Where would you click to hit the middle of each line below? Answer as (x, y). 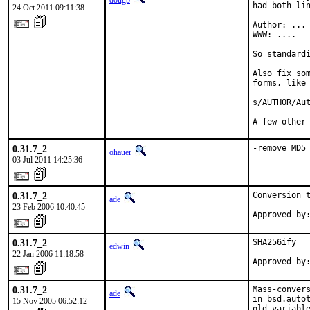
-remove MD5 (279, 148)
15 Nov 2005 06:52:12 (50, 301)
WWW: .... (274, 35)
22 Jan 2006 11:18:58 (48, 254)
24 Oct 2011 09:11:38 (48, 8)
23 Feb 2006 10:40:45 (49, 207)
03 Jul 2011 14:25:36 (47, 160)
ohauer (120, 152)
